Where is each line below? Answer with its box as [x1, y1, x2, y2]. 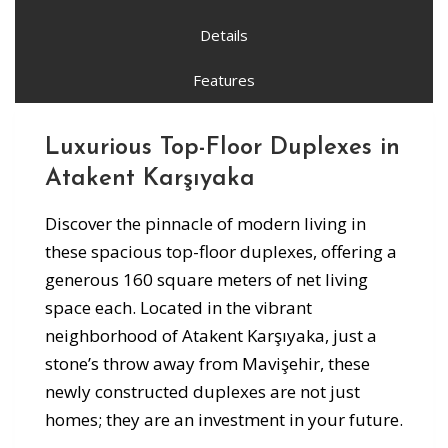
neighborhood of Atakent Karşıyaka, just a [45, 324, 377, 347]
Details [200, 25, 248, 45]
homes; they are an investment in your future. [45, 408, 403, 431]
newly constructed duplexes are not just [45, 380, 360, 403]
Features [193, 70, 255, 90]
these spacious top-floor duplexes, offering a [45, 240, 397, 263]
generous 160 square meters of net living [45, 268, 368, 291]
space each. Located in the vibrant [45, 296, 312, 319]
